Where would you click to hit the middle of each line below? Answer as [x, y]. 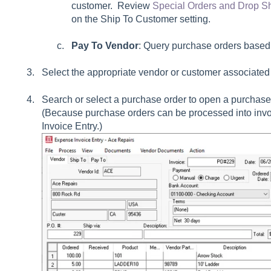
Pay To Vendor [105, 46]
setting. [194, 19]
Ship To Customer [139, 19]
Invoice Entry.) [72, 126]
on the [86, 19]
